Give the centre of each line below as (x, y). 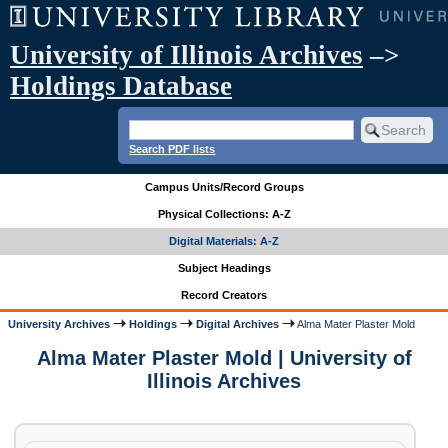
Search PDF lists (172, 148)
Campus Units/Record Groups (224, 187)
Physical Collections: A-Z (224, 214)
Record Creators (224, 295)
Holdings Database (121, 86)
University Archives (59, 323)
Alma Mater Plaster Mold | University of (224, 358)
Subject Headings (224, 268)
